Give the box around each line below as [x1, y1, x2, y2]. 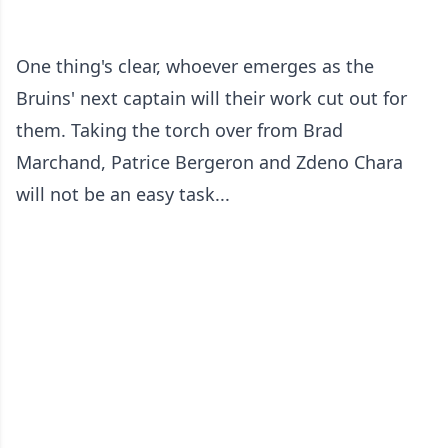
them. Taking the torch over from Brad [16, 118, 343, 143]
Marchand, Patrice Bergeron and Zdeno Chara [16, 150, 403, 175]
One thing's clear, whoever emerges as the [16, 54, 374, 79]
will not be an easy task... [16, 182, 230, 207]
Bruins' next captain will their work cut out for [16, 86, 407, 111]
